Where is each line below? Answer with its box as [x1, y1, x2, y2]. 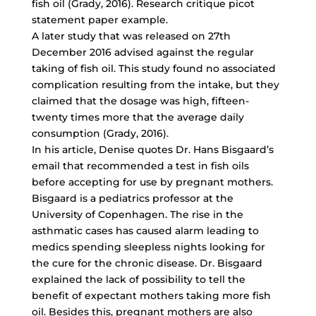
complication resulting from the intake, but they [31, 78, 279, 91]
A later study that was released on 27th [31, 30, 231, 42]
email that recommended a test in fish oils [31, 159, 249, 172]
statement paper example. [31, 13, 168, 26]
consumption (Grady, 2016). [31, 127, 169, 140]
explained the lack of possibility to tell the [31, 273, 245, 286]
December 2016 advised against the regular [31, 46, 254, 59]
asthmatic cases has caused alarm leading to [31, 224, 259, 237]
